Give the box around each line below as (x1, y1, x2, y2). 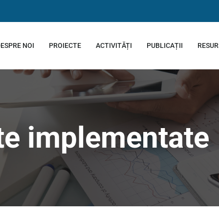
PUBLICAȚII (146, 41, 183, 49)
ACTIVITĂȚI (95, 41, 132, 49)
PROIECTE (48, 41, 81, 49)
